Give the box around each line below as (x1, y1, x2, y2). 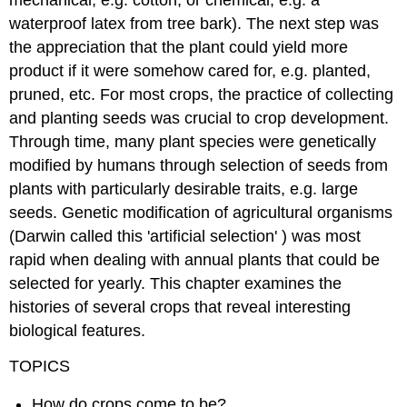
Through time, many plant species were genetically (9, 133, 377, 152)
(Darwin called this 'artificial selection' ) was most (9, 227, 362, 246)
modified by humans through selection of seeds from (9, 156, 389, 175)
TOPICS (9, 356, 71, 375)
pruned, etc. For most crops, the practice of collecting (9, 85, 394, 104)
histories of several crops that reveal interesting (9, 298, 352, 317)
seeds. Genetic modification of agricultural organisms (9, 203, 393, 223)
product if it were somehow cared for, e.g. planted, (9, 62, 372, 81)
